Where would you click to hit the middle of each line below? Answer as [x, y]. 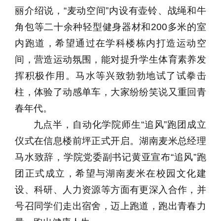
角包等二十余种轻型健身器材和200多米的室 [110, 27]
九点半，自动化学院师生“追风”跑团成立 [120, 124]
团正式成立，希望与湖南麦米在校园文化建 [110, 173]
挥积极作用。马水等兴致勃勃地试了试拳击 [110, 75]
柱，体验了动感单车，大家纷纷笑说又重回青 [110, 92]
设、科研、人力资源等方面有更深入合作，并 [110, 189]
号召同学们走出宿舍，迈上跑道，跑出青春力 [110, 206]
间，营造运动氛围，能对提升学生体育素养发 [110, 59]
